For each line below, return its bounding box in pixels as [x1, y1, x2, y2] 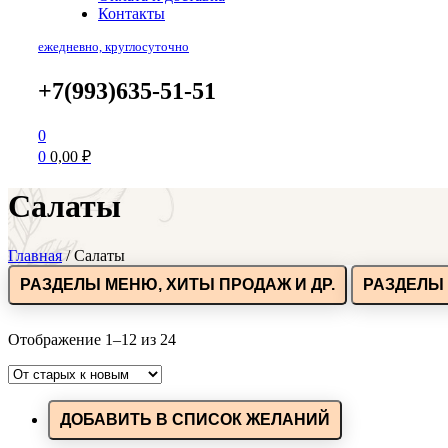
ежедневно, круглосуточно [38, 38, 189, 54]
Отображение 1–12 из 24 [8, 330, 176, 348]
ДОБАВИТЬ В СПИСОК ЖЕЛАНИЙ [60, 410, 330, 428]
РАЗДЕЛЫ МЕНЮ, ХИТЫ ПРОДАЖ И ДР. [20, 275, 335, 293]
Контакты [98, 4, 165, 22]
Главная [8, 246, 62, 264]
